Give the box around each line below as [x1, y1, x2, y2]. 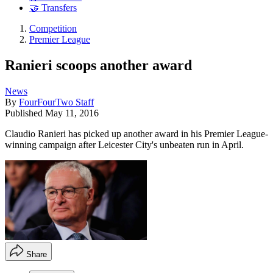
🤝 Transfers [29, 2, 77, 13]
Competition [29, 23, 77, 34]
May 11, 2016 [45, 107, 99, 118]
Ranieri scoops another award [5, 57, 192, 73]
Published [5, 107, 45, 118]
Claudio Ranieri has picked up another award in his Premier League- [5, 128, 268, 139]
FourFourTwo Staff [19, 96, 94, 107]
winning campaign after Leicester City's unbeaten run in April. [5, 139, 244, 150]
